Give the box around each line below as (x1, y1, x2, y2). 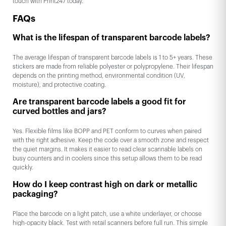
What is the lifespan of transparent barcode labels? (13, 33, 210, 42)
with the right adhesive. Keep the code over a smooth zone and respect (13, 137, 209, 143)
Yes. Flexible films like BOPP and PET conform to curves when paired (13, 128, 201, 134)
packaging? (13, 190, 58, 198)
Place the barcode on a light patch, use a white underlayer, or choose (13, 210, 202, 217)
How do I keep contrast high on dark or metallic (13, 180, 197, 189)
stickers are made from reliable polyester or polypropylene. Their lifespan (13, 63, 213, 70)
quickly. (13, 164, 33, 171)
